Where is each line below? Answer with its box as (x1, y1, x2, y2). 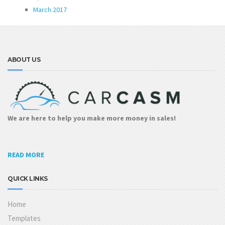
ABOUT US (8, 56, 40, 64)
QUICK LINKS (8, 175, 48, 183)
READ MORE (8, 150, 44, 160)
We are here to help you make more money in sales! (8, 113, 176, 123)
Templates (8, 213, 41, 223)
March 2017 (33, 5, 67, 14)
